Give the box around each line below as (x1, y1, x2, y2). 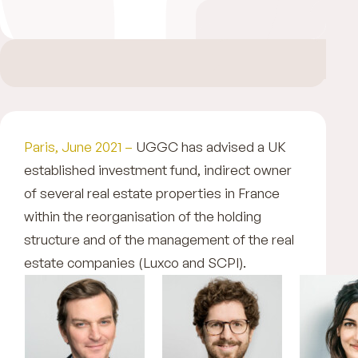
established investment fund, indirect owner (24, 161, 292, 178)
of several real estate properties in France (24, 184, 280, 201)
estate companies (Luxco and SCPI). (24, 253, 253, 271)
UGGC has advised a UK (133, 137, 286, 155)
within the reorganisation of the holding (24, 207, 265, 225)
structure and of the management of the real (24, 230, 294, 248)
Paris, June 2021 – (24, 137, 133, 155)
